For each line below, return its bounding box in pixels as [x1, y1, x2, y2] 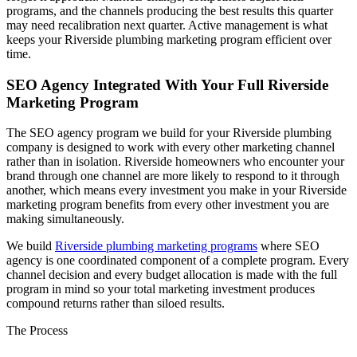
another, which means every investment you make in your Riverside [6, 183, 347, 198]
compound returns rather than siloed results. [6, 296, 225, 311]
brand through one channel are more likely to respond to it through [6, 169, 339, 183]
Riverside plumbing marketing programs [55, 239, 257, 253]
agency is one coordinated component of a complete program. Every [6, 253, 349, 268]
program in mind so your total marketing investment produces [6, 282, 315, 296]
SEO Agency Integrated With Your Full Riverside [6, 76, 328, 93]
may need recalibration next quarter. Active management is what [6, 18, 328, 32]
